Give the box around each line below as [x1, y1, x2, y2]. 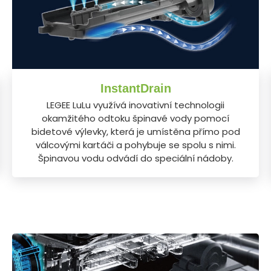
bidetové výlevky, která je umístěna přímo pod [31, 125, 240, 138]
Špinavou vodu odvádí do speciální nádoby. [38, 151, 233, 165]
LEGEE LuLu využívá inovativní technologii [47, 98, 224, 111]
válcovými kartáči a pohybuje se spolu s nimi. [35, 138, 236, 151]
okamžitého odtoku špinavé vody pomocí [42, 111, 229, 125]
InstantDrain [100, 81, 171, 95]
